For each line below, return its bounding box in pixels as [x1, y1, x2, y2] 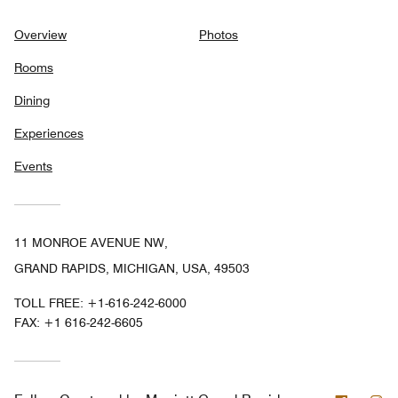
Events [14, 158, 52, 173]
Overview [14, 27, 67, 42]
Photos [199, 27, 238, 42]
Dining [14, 92, 50, 107]
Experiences [14, 125, 84, 140]
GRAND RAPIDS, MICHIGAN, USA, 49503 [14, 260, 250, 275]
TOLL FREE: [14, 295, 87, 310]
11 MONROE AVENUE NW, [14, 235, 168, 250]
